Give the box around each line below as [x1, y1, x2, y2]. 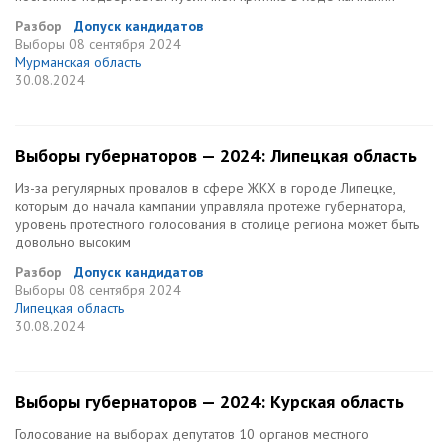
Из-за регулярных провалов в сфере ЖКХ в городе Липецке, [15, 179, 395, 197]
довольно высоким [15, 233, 131, 251]
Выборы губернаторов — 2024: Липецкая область [15, 144, 417, 167]
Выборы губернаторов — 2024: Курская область [15, 390, 404, 413]
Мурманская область [15, 53, 141, 71]
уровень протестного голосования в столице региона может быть [15, 215, 419, 233]
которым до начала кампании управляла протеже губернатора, [15, 197, 405, 215]
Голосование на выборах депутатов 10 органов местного [15, 425, 369, 443]
